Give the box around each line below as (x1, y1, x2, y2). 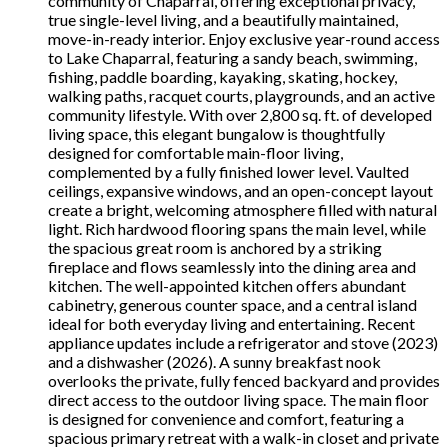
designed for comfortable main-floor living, (48, 142, 343, 162)
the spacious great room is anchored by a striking (48, 237, 382, 257)
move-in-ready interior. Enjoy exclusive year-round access (48, 28, 440, 48)
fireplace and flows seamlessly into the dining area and (48, 256, 416, 276)
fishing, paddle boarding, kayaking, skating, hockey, (48, 66, 397, 86)
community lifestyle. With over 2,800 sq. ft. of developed (48, 104, 432, 124)
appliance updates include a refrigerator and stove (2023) (48, 332, 438, 352)
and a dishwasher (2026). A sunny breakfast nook (48, 351, 381, 371)
